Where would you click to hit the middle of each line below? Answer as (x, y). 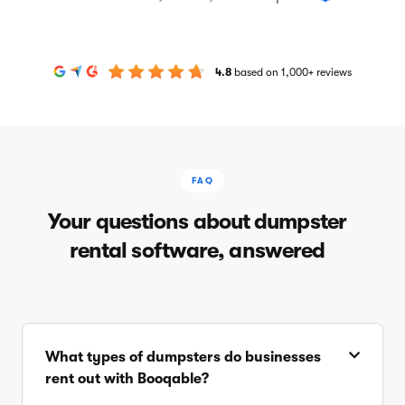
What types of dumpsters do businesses (183, 357)
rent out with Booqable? (127, 378)
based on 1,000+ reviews (293, 73)
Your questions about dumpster (197, 221)
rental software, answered (197, 250)
